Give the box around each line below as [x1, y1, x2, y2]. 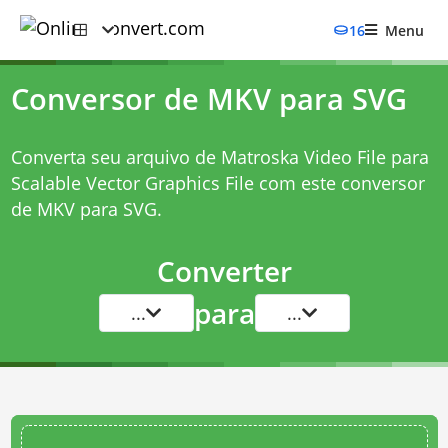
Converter [156, 252, 292, 290]
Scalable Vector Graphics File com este [10, 171, 341, 195]
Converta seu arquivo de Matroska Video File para [10, 145, 429, 169]
